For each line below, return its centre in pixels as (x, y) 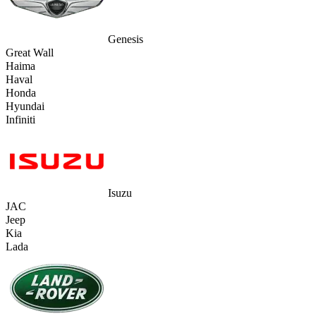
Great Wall (30, 53)
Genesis (126, 39)
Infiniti (20, 120)
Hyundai (25, 107)
